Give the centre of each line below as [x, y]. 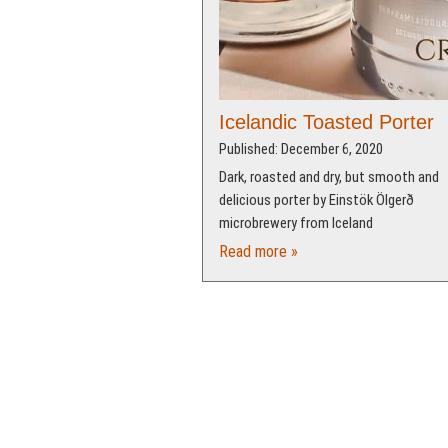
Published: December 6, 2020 [300, 148]
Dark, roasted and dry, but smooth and [328, 177]
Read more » [258, 252]
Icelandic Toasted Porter [326, 121]
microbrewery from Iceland [295, 223]
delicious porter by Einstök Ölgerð [316, 200]
